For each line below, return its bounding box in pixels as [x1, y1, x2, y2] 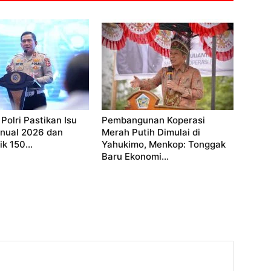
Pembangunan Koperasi [102, 114, 205, 126]
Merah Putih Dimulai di [102, 126, 200, 139]
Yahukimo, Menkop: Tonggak [102, 139, 226, 151]
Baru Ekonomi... [102, 151, 169, 163]
